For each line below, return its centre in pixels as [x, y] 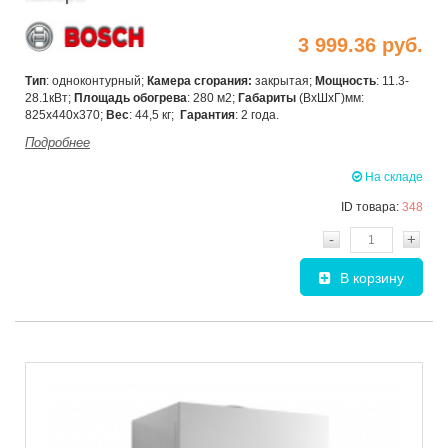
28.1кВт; [49, 97]
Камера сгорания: [199, 80]
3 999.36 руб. [360, 45]
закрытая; [283, 80]
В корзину [372, 277]
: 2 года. [257, 114]
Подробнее [57, 142]
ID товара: [371, 206]
